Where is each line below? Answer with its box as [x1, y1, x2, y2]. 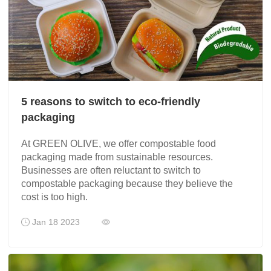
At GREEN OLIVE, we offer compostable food [21, 139, 217, 149]
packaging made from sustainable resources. [21, 152, 214, 163]
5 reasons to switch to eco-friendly [21, 96, 201, 108]
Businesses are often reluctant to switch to [21, 165, 201, 176]
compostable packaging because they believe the [21, 178, 233, 189]
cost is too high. [21, 192, 88, 203]
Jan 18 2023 [30, 217, 102, 227]
